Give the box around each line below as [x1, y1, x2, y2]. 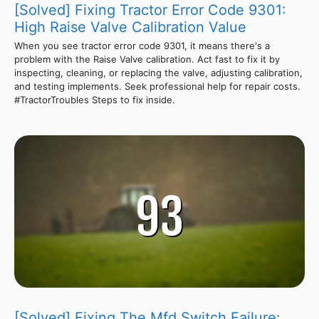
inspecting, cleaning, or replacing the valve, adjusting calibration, [14, 66, 303, 78]
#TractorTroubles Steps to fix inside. [14, 93, 175, 105]
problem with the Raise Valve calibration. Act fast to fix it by [14, 53, 280, 65]
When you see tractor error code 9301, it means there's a [14, 39, 270, 51]
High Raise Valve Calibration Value [14, 18, 246, 36]
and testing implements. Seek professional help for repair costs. [14, 80, 300, 92]
